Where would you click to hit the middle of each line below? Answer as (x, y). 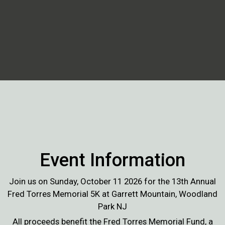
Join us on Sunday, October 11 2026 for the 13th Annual (113, 181)
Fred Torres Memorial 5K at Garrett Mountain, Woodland (113, 194)
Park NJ (113, 206)
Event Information (113, 160)
